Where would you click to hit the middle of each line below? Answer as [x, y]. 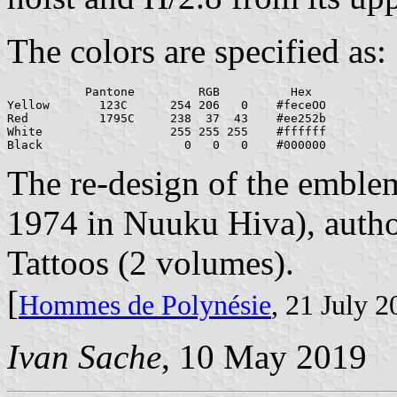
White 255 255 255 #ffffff [167, 132]
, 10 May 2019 [264, 357]
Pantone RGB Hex [160, 92]
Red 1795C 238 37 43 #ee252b [167, 119]
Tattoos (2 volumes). [151, 263]
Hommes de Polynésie [145, 306]
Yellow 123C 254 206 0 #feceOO [167, 105]
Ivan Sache [84, 357]
